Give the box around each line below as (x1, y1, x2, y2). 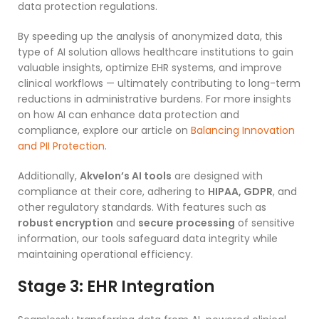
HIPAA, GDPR (208, 184, 273, 199)
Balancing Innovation (191, 122, 295, 137)
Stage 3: (18, 275, 83, 298)
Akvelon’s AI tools (80, 168, 172, 183)
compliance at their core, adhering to (18, 184, 208, 199)
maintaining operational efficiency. (18, 246, 193, 261)
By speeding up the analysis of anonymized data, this (18, 28, 283, 43)
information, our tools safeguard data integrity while (18, 231, 278, 246)
